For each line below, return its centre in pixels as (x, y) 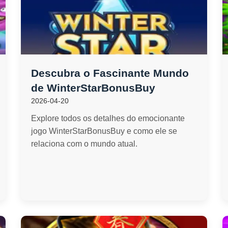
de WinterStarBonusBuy (93, 88)
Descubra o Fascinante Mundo (110, 73)
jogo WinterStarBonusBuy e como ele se (104, 131)
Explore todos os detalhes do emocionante (108, 118)
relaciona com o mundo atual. (84, 144)
